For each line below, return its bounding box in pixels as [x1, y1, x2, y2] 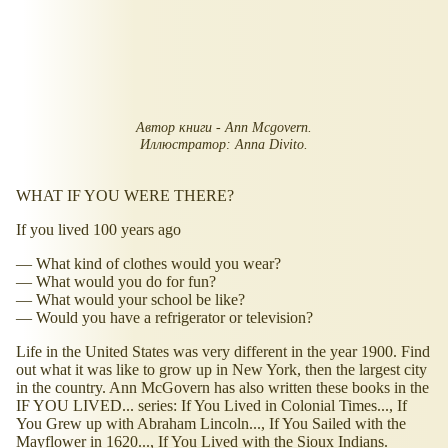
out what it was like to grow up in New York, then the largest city [16, 360, 427, 378]
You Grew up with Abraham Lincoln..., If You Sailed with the [16, 414, 406, 432]
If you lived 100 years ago [16, 220, 181, 238]
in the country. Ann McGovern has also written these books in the [16, 378, 429, 396]
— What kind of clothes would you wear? [16, 254, 281, 272]
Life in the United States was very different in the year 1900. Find [16, 342, 430, 360]
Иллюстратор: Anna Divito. [140, 136, 308, 153]
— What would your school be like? [16, 290, 245, 308]
